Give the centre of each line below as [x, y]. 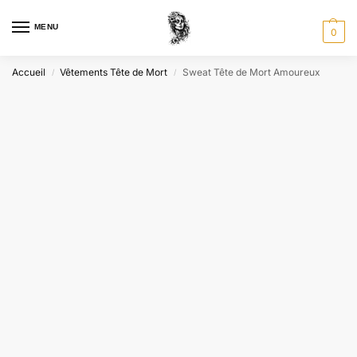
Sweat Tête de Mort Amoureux [251, 72]
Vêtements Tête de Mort [114, 72]
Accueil [29, 72]
